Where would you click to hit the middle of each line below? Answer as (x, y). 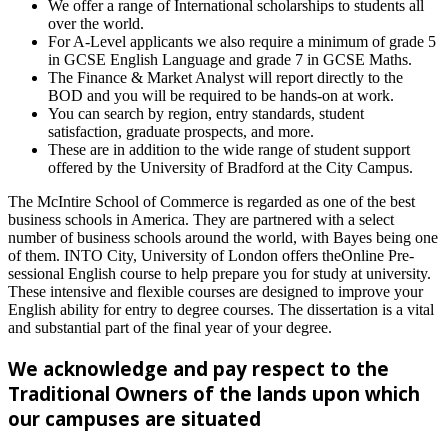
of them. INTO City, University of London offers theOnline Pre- (211, 256)
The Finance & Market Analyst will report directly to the (225, 78)
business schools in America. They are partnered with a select (201, 220)
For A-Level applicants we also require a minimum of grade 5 (242, 42)
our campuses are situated (134, 418)
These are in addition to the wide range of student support (229, 150)
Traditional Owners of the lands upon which (214, 393)
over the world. (96, 24)
